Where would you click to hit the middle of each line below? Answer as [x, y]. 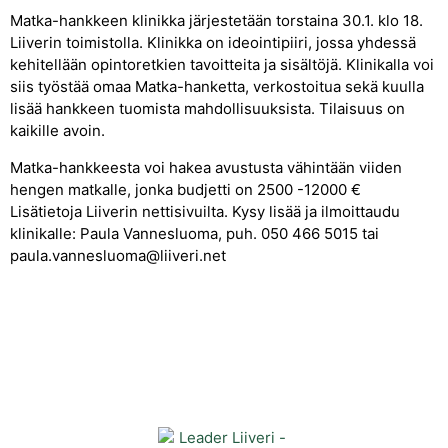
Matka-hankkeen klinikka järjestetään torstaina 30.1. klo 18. [216, 21]
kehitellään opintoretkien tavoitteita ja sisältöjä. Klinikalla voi [222, 65]
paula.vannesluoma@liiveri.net [118, 255]
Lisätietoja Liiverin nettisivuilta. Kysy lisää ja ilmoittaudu [205, 211]
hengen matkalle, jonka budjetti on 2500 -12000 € [185, 189]
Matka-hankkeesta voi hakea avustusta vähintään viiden [206, 167]
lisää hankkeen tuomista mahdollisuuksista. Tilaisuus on [207, 109]
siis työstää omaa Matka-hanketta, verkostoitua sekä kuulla [217, 87]
